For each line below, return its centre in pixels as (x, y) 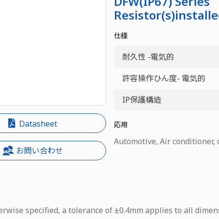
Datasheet (37, 124)
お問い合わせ (39, 151)
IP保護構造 (142, 99)
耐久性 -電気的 (148, 56)
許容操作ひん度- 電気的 (164, 78)
